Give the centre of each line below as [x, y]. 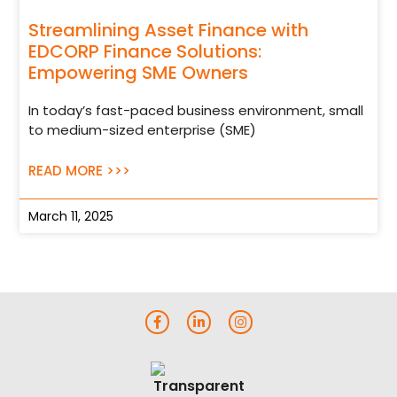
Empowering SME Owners [139, 72]
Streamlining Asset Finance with [169, 30]
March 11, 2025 [71, 216]
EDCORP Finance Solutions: [145, 51]
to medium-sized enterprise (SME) [143, 129]
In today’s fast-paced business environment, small [196, 110]
